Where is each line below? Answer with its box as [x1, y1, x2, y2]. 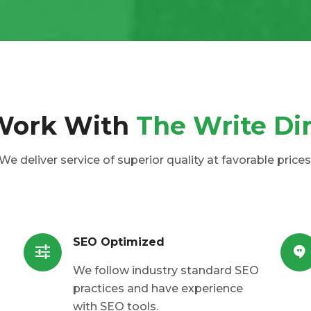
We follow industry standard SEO [73, 264, 259, 278]
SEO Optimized [73, 235, 165, 249]
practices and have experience [73, 282, 243, 296]
